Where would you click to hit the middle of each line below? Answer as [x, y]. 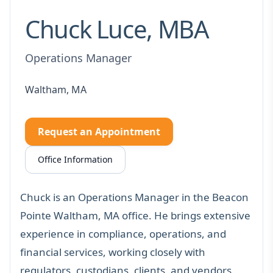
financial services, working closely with [113, 252]
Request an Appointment [99, 131]
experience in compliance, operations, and [123, 233]
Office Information [75, 159]
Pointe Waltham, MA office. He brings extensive [135, 215]
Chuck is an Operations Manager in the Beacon [134, 197]
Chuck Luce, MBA [117, 29]
